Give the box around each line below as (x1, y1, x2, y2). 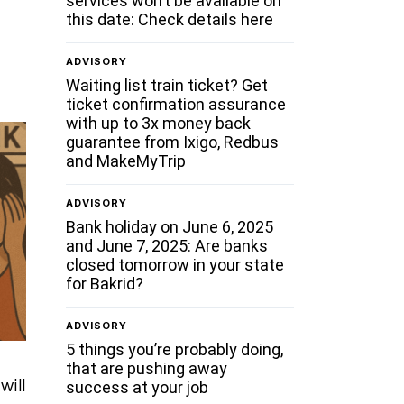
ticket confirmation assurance (66, 94, 287, 114)
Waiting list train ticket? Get (66, 75, 269, 95)
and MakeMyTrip (66, 151, 187, 170)
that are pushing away (66, 358, 228, 378)
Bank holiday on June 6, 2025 (66, 216, 274, 236)
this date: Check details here (66, 9, 274, 29)
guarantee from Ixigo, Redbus (66, 132, 280, 151)
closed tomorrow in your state (66, 254, 285, 274)
